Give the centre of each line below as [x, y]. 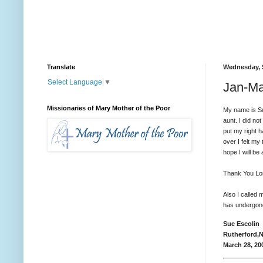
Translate [61, 67]
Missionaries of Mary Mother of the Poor [109, 108]
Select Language [75, 82]
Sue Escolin [241, 223]
